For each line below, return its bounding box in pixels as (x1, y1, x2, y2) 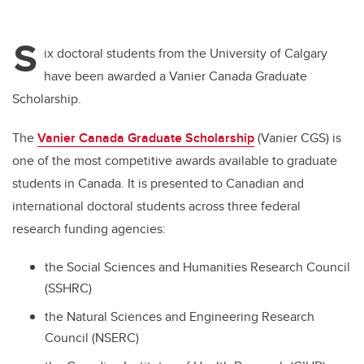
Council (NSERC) (45, 328, 139, 348)
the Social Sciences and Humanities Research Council (45, 258, 350, 277)
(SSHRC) (45, 279, 92, 298)
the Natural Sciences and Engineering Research (45, 307, 314, 327)
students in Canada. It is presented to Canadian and (12, 174, 304, 193)
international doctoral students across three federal (12, 197, 301, 216)
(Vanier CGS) (254, 128, 329, 148)
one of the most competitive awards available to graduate (12, 151, 337, 171)
